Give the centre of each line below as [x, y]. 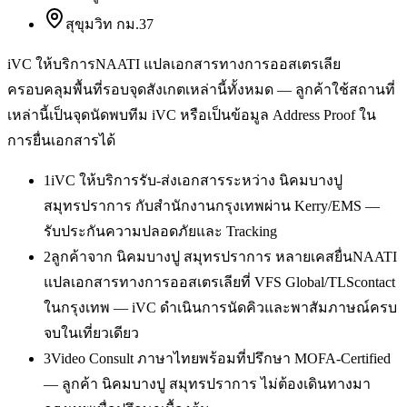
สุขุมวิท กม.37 [109, 25]
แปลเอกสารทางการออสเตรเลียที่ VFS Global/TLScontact [219, 283]
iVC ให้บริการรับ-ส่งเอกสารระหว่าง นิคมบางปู [197, 181]
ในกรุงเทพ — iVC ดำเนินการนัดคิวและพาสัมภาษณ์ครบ [220, 308]
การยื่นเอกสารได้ [61, 141]
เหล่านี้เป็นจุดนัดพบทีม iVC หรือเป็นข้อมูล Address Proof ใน [192, 115]
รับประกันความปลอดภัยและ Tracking [160, 232]
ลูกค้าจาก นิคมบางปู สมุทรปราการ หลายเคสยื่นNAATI [224, 257]
